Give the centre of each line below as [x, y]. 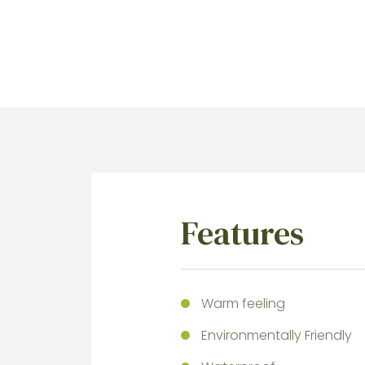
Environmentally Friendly [277, 335]
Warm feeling [243, 303]
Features [242, 233]
